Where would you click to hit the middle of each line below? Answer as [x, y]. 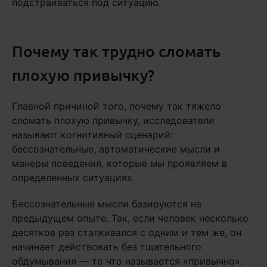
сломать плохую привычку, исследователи [113, 121]
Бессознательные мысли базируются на [107, 204]
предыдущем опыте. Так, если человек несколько [130, 218]
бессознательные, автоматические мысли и [116, 149]
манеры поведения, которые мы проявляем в [119, 164]
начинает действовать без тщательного [107, 247]
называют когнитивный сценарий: [92, 135]
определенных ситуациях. [73, 178]
